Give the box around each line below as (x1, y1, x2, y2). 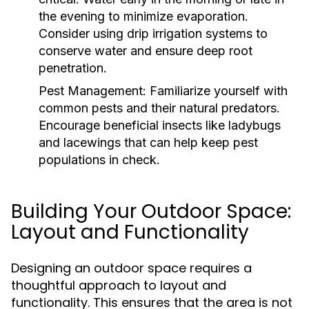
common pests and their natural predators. (39, 101, 280, 115)
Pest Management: (39, 83, 146, 98)
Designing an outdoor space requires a (11, 259, 252, 277)
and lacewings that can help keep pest (39, 135, 258, 150)
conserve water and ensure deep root (39, 43, 252, 58)
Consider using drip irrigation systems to (39, 26, 268, 41)
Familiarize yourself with (146, 83, 288, 98)
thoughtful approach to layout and (11, 277, 226, 294)
